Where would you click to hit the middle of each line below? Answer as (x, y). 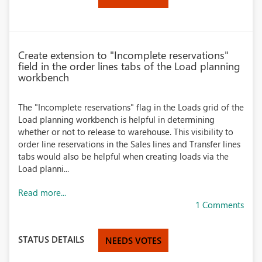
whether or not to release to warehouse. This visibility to (126, 132)
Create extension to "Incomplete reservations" (123, 55)
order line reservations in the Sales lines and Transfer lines (129, 144)
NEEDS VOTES (133, 240)
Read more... (42, 192)
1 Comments (220, 205)
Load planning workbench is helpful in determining (116, 119)
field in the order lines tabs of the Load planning (129, 66)
